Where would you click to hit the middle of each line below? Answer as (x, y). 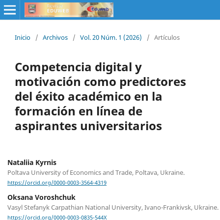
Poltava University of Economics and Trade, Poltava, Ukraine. (97, 172)
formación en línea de (79, 110)
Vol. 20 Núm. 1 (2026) (111, 37)
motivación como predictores (100, 81)
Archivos (55, 37)
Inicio (23, 37)
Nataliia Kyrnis (32, 162)
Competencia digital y (78, 66)
